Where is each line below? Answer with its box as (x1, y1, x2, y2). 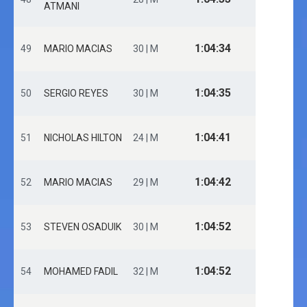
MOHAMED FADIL (44, 266, 118, 277)
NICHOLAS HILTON (44, 132, 122, 143)
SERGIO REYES (44, 88, 108, 99)
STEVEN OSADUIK (44, 221, 121, 232)
